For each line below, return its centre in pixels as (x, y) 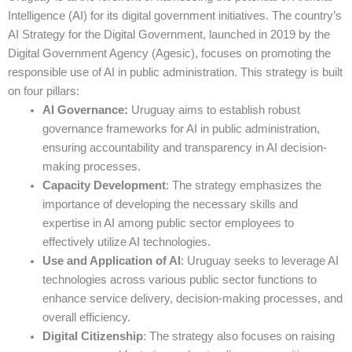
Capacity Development (104, 185)
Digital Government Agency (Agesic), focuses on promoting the (169, 53)
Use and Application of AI (111, 260)
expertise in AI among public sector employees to (168, 223)
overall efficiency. (86, 317)
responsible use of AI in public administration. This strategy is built (175, 72)
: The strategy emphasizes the (243, 185)
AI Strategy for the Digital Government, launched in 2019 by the (169, 34)
